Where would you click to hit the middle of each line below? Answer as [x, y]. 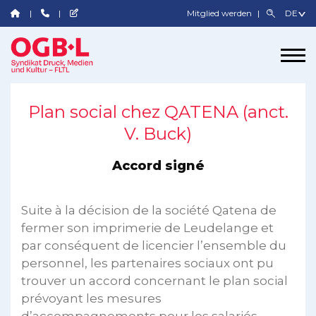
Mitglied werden [221, 13]
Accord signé [158, 166]
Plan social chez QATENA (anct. [158, 112]
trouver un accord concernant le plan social [154, 281]
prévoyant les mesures [91, 298]
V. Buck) [158, 134]
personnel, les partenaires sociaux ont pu [147, 263]
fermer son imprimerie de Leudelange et [147, 228]
